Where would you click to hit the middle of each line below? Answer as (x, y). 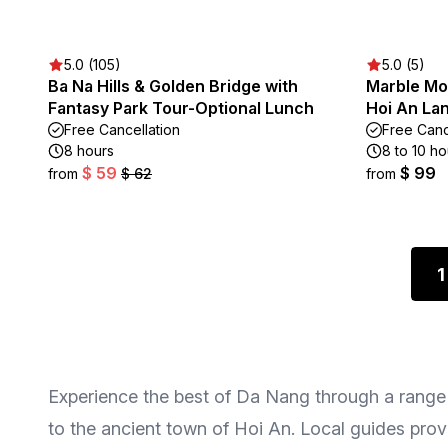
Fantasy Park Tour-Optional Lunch (181, 108)
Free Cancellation (122, 129)
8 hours (89, 150)
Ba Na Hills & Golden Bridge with (173, 86)
